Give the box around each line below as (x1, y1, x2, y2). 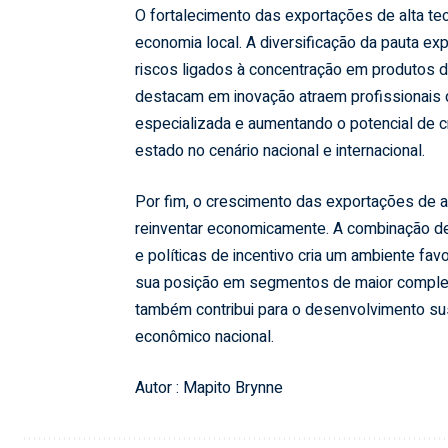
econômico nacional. (134, 325, 274, 350)
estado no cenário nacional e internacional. (134, 139, 425, 164)
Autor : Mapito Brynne (134, 376, 283, 401)
